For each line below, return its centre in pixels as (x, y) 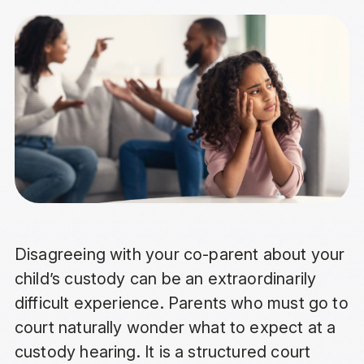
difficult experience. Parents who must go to (181, 303)
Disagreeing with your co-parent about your (180, 255)
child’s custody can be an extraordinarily (165, 279)
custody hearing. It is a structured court (162, 352)
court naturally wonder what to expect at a (175, 328)
